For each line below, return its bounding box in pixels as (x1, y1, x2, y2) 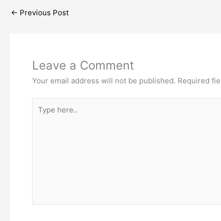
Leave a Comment (32, 58, 134, 73)
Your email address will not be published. (32, 76, 176, 86)
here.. (32, 110, 52, 120)
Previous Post (18, 8, 69, 18)
